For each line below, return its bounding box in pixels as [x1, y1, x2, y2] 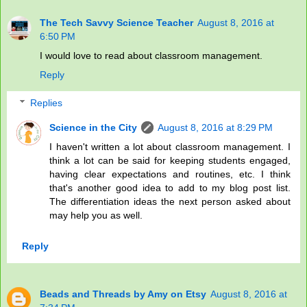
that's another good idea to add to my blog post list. [49, 182, 291, 194]
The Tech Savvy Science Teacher [40, 16, 193, 28]
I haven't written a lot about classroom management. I [49, 141, 291, 153]
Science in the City [49, 122, 138, 134]
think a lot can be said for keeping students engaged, [49, 155, 291, 167]
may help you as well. [49, 210, 143, 221]
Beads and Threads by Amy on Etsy [40, 288, 206, 300]
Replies [30, 97, 63, 109]
